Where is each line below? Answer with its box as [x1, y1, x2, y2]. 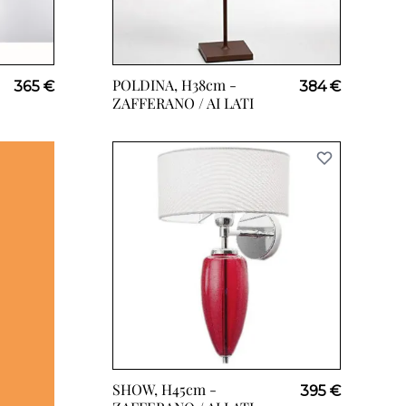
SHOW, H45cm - [112, 380, 217, 399]
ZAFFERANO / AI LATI [112, 93, 254, 112]
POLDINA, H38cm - [112, 75, 237, 94]
